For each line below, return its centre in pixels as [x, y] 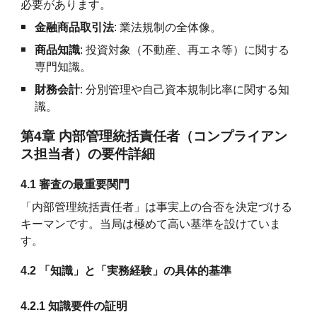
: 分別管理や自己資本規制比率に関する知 [185, 89]
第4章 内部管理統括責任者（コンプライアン [154, 136]
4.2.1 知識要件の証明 [74, 306]
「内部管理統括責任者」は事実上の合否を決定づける [157, 207]
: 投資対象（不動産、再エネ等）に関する [185, 50]
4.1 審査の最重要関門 [75, 184]
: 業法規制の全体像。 [168, 27]
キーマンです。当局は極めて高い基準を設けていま [151, 224]
